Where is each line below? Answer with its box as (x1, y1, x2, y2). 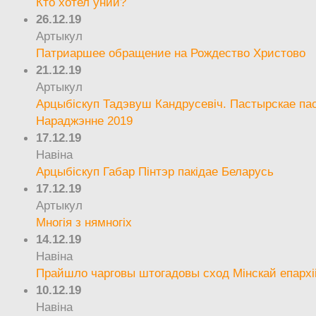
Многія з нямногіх (36, 214, 133, 229)
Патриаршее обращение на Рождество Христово (36, 45, 306, 60)
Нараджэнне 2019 (36, 113, 133, 128)
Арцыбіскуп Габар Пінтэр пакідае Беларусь (36, 164, 274, 178)
